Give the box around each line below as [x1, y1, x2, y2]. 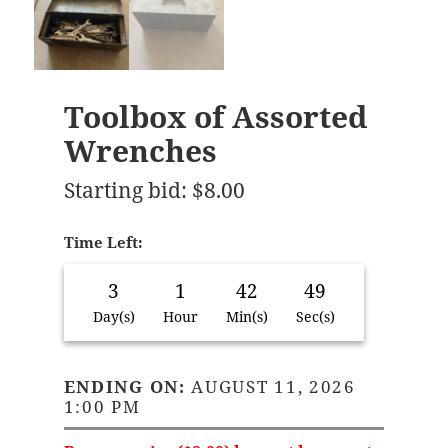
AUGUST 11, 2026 [185, 374, 356, 398]
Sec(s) [295, 307, 335, 327]
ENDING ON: [63, 374, 186, 398]
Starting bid [63, 174, 181, 204]
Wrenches [63, 129, 217, 171]
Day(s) [92, 307, 135, 327]
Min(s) [225, 307, 268, 327]
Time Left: [63, 231, 143, 252]
